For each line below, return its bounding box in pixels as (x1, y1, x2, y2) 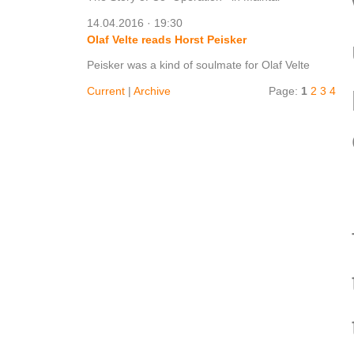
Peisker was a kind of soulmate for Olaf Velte (87, 58, 310, 71)
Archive (134, 84, 171, 97)
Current (87, 84, 125, 97)
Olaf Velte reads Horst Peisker (87, 33, 247, 46)
